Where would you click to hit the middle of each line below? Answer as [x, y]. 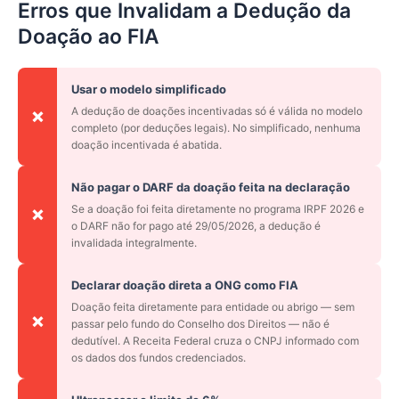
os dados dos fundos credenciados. [159, 358]
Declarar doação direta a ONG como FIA [185, 285]
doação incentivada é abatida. [147, 145]
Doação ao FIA [89, 37]
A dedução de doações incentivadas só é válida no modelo [217, 111]
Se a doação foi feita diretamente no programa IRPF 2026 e [218, 209]
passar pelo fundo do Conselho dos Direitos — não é [200, 324]
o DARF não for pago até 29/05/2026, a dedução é [196, 226]
